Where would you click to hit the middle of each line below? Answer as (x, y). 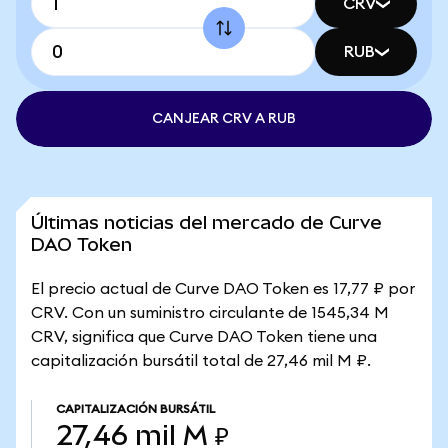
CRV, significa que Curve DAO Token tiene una (204, 337)
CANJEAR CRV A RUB (224, 119)
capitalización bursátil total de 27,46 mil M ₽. (201, 361)
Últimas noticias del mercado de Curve (206, 222)
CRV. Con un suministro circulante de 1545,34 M (210, 313)
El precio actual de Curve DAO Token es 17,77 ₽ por (223, 289)
